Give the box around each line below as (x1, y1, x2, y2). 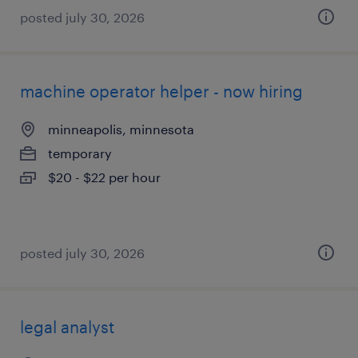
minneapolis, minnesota (48, 121, 194, 137)
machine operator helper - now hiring (20, 82, 303, 101)
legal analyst (20, 317, 114, 336)
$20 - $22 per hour (48, 169, 161, 185)
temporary (48, 145, 112, 161)
